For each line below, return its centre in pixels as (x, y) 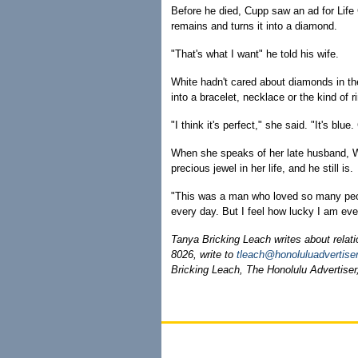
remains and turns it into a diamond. (254, 26)
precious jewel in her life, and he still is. (262, 168)
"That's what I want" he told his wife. (255, 54)
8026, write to (204, 255)
